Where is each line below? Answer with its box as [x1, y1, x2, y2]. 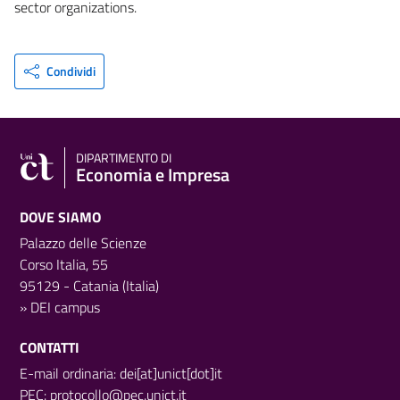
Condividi [46, 61, 96, 80]
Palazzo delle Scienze [20, 231, 146, 254]
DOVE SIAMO [20, 205, 101, 228]
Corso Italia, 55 [20, 253, 108, 275]
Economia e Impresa [76, 160, 229, 188]
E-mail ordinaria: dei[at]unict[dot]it [20, 362, 222, 384]
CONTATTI [20, 336, 79, 358]
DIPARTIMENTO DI [76, 147, 171, 168]
